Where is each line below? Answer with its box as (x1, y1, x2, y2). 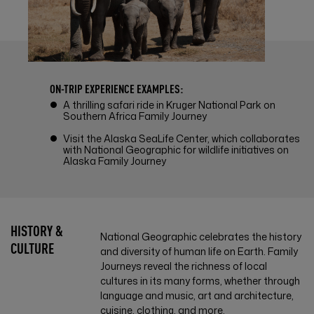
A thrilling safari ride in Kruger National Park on (63, 98, 275, 112)
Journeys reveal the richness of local (100, 259, 268, 273)
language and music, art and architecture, (100, 289, 294, 303)
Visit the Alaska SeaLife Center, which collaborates (63, 132, 300, 146)
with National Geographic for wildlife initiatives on (63, 143, 289, 157)
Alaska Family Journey (63, 154, 166, 168)
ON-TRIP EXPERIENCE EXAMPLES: (50, 81, 183, 97)
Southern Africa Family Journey (63, 109, 207, 123)
